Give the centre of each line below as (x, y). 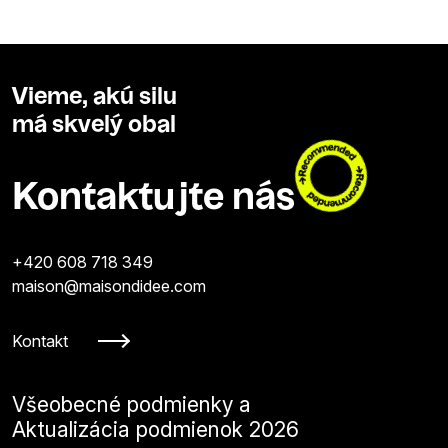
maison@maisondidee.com (109, 286)
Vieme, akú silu (94, 98)
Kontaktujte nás (153, 199)
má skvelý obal (94, 126)
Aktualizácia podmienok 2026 (155, 430)
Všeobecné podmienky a (131, 405)
